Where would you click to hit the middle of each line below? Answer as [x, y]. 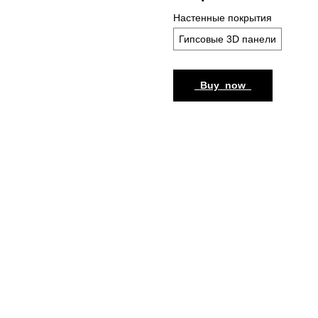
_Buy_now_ [223, 85]
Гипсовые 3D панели [227, 39]
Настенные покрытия [223, 17]
